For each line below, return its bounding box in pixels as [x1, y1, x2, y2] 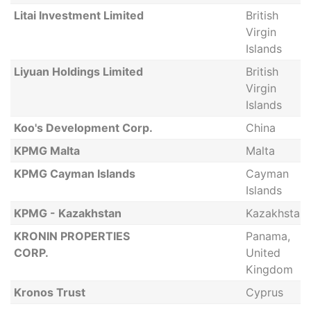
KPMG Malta [13, 144, 80, 158]
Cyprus [245, 285, 283, 299]
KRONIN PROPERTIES [13, 229, 130, 243]
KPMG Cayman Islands [13, 167, 135, 180]
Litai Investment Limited [13, 8, 144, 22]
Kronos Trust [13, 285, 85, 299]
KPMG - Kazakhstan [13, 206, 121, 220]
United [245, 246, 280, 260]
